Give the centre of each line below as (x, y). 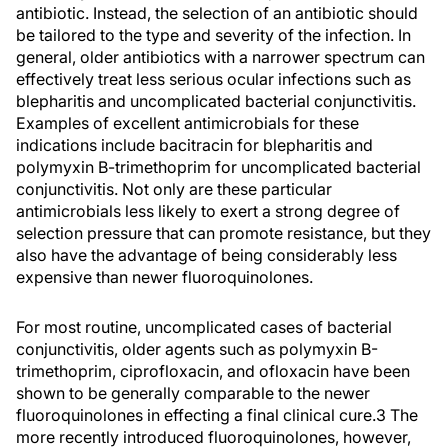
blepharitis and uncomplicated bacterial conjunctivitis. (216, 101)
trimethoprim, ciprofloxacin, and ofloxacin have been (213, 371)
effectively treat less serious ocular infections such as (213, 79)
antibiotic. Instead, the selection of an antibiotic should (217, 13)
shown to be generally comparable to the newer (193, 393)
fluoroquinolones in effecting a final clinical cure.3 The (217, 415)
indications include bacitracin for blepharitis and (194, 145)
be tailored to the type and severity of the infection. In (213, 35)
